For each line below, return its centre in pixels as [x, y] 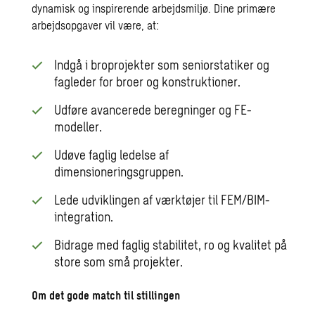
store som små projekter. [119, 261]
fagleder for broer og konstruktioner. [148, 81]
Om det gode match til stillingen [106, 295]
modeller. [78, 126]
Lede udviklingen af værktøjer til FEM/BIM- [162, 199]
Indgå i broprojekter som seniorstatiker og [162, 64]
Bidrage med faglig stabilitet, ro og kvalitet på [171, 244]
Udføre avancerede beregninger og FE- [153, 109]
